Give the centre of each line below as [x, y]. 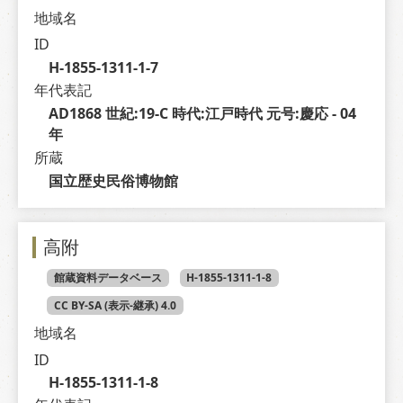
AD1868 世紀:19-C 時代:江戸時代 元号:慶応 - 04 [202, 114]
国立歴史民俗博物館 [113, 181]
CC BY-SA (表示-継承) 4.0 [115, 305]
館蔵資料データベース [107, 278]
